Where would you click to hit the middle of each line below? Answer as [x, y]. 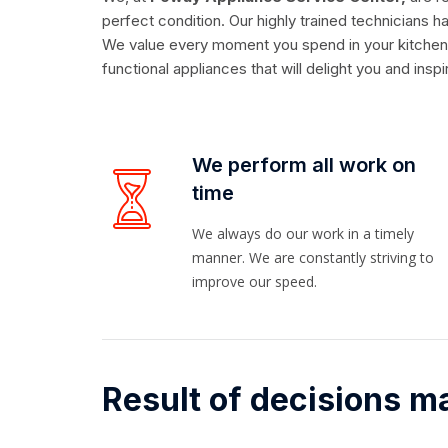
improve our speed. [254, 282]
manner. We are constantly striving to [313, 258]
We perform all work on [304, 165]
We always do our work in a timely [303, 234]
